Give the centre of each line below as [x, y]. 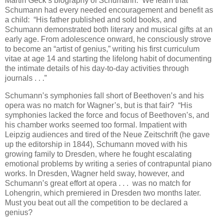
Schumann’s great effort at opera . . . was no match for [98, 183]
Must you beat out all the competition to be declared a [96, 202]
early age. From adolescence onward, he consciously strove [108, 39]
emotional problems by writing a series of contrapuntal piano [108, 163]
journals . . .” [26, 78]
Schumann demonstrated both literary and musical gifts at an [109, 29]
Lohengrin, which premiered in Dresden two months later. [103, 193]
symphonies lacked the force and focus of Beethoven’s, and [107, 115]
